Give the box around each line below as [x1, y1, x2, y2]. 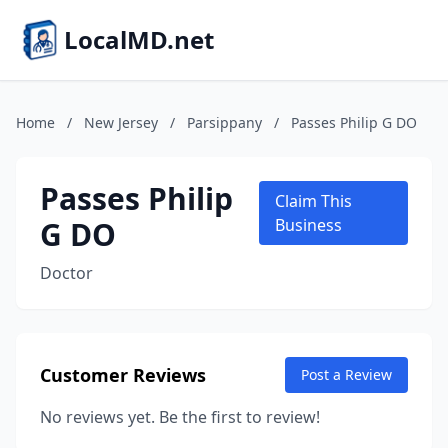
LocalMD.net [64, 23, 214, 56]
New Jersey [84, 113, 158, 132]
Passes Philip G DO [291, 113, 417, 132]
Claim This [275, 190, 352, 212]
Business [275, 214, 342, 236]
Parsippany [187, 113, 262, 132]
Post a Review [301, 365, 392, 384]
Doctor [40, 262, 93, 284]
